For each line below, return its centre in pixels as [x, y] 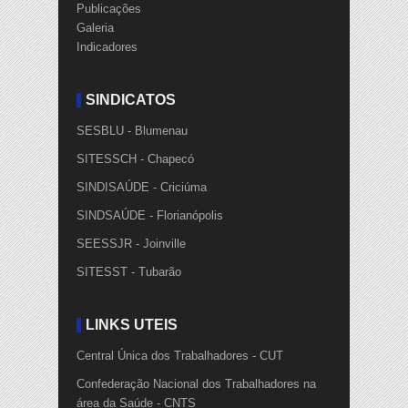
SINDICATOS [131, 100]
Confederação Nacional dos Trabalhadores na [196, 384]
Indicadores [107, 47]
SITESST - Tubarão [129, 272]
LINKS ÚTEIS [132, 325]
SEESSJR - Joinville [131, 244]
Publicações [109, 9]
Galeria [95, 28]
